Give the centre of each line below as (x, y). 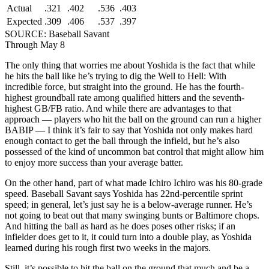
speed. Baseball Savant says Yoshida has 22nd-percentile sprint (124, 193)
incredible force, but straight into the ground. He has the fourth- (124, 86)
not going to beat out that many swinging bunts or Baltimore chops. (132, 215)
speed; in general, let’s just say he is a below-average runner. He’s (128, 204)
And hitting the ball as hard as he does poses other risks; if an (120, 226)
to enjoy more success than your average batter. (94, 162)
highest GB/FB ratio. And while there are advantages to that (118, 108)
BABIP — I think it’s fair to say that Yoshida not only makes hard (129, 130)
